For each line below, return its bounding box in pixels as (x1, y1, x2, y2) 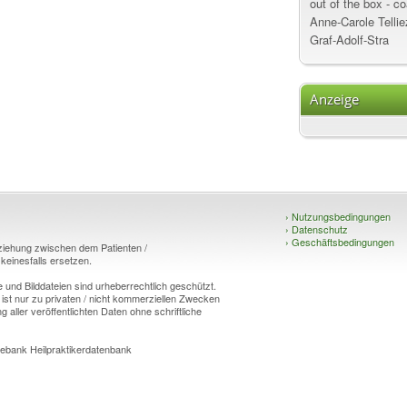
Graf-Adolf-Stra (310, 31, 389, 48)
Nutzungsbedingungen (289, 209, 391, 223)
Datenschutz (289, 222, 348, 236)
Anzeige (310, 90, 359, 108)
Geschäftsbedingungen (289, 234, 394, 249)
